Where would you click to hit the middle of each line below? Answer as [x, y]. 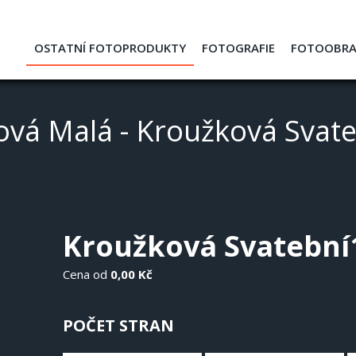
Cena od [85, 274]
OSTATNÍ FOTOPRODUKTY [110, 48]
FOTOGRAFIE [238, 48]
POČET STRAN [118, 325]
